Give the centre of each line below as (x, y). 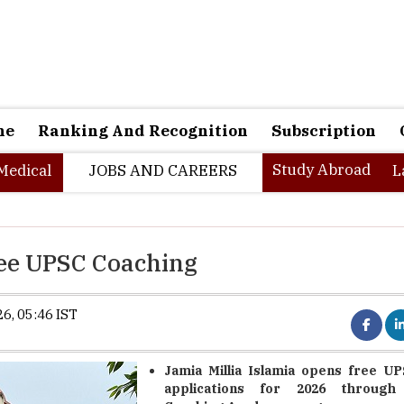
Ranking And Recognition (143, 131)
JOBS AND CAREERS (163, 170)
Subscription (324, 131)
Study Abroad (321, 170)
